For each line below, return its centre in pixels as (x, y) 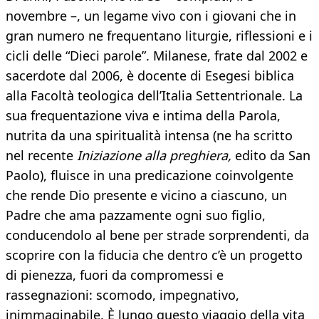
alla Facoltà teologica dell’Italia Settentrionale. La (154, 96)
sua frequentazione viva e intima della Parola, (143, 116)
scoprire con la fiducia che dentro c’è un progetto (154, 255)
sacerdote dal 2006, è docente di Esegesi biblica (150, 76)
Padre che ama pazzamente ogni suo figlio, (136, 215)
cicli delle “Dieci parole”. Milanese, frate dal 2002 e (157, 56)
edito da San (271, 156)
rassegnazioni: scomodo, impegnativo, (122, 295)
